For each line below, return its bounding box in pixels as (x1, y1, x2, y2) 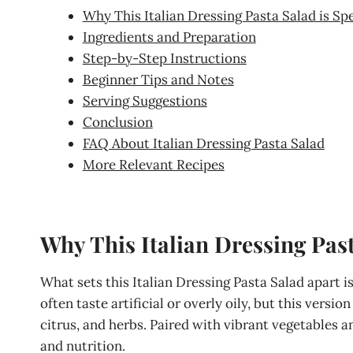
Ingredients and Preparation (82, 28, 256, 46)
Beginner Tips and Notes (82, 70, 234, 88)
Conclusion (82, 113, 153, 131)
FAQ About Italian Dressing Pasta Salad (82, 134, 325, 152)
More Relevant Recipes (82, 155, 225, 173)
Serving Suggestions (82, 91, 207, 110)
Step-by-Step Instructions (82, 49, 247, 67)
